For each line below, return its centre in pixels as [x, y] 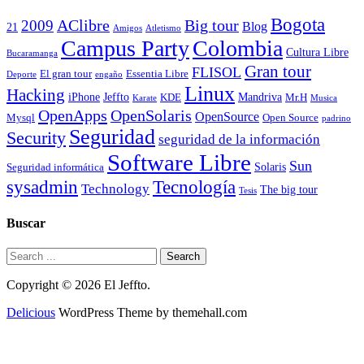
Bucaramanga [32, 54]
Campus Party [125, 49]
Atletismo [163, 28]
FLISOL [217, 73]
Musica [324, 98]
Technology [115, 189]
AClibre [83, 26]
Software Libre [179, 163]
